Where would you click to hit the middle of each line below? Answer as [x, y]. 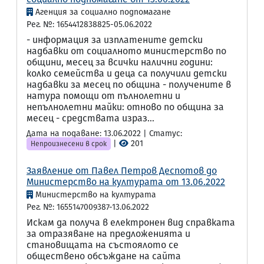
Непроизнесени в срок [69, 144]
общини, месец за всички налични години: [120, 62]
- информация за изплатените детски [115, 40]
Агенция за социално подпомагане [103, 12]
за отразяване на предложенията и [108, 234]
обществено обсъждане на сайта [104, 256]
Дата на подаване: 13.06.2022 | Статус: [104, 133]
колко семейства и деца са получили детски [127, 73]
